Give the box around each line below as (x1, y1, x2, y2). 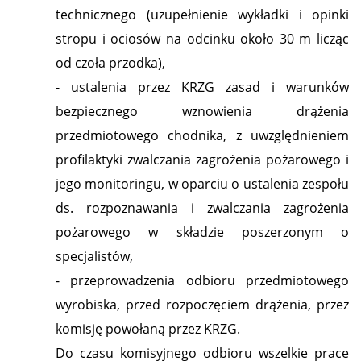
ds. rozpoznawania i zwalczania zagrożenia (56, 199, 349, 217)
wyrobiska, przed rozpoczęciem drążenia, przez (56, 296, 349, 313)
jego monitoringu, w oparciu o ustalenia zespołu (56, 175, 349, 193)
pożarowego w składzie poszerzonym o (56, 223, 349, 241)
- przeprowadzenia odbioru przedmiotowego (56, 272, 349, 289)
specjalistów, (56, 247, 133, 265)
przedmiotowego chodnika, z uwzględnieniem (56, 127, 349, 144)
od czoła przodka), (56, 54, 165, 72)
